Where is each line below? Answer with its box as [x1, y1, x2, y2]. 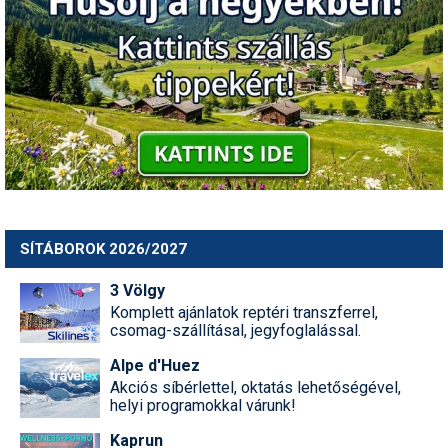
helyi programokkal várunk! [110, 395, 296, 415]
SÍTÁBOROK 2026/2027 [20, 239, 187, 258]
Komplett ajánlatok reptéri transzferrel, [110, 302, 378, 322]
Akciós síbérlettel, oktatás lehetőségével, [110, 377, 401, 397]
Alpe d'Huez [110, 355, 200, 375]
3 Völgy [110, 280, 165, 300]
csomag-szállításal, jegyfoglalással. [110, 320, 361, 340]
